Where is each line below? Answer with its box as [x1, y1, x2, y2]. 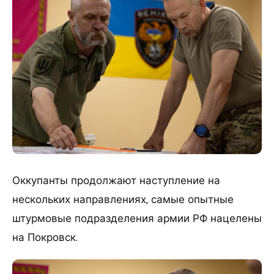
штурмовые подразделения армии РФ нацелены [12, 211, 262, 225]
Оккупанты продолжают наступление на [12, 173, 220, 187]
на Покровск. [12, 230, 78, 244]
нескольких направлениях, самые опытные [12, 192, 234, 206]
